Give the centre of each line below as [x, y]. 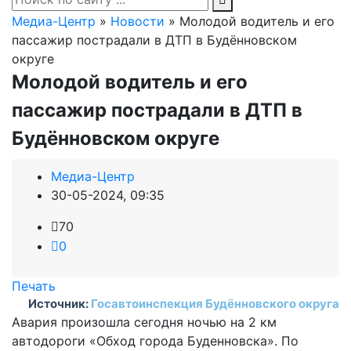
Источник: [60, 304]
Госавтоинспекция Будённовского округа [215, 304]
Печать [34, 286]
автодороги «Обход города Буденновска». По [155, 341]
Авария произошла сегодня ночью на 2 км [144, 322]
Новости [138, 21]
